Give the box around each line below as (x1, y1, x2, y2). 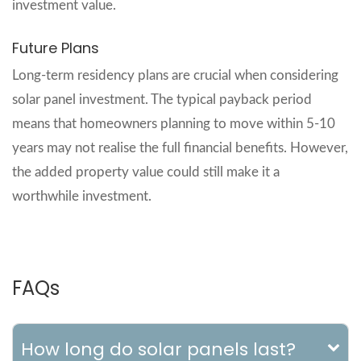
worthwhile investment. (12, 189, 151, 203)
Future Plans (12, 37, 99, 58)
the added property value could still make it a (12, 164, 280, 179)
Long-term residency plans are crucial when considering (12, 68, 338, 82)
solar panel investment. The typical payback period (12, 92, 312, 106)
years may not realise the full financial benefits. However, (12, 140, 348, 155)
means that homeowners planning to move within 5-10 (12, 116, 335, 131)
